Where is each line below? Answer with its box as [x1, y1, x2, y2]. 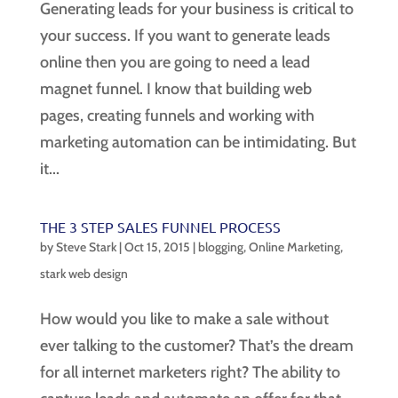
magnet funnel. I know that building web [39, 79, 312, 99]
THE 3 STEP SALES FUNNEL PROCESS [39, 218, 281, 236]
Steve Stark [55, 239, 116, 256]
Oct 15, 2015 [123, 239, 190, 256]
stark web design [39, 266, 128, 283]
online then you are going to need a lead [39, 52, 310, 73]
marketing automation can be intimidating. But [39, 132, 356, 153]
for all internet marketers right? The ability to [39, 362, 340, 383]
